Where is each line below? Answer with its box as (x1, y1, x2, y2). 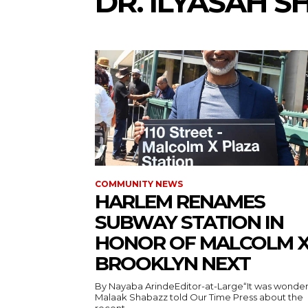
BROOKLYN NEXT (95, 252, 250, 275)
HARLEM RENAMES (95, 190, 265, 213)
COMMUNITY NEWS (95, 179, 183, 189)
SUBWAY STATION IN (95, 210, 283, 234)
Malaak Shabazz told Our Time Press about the (95, 291, 303, 302)
